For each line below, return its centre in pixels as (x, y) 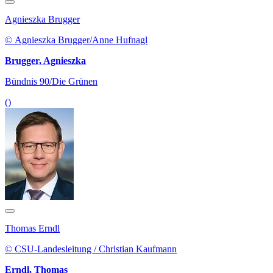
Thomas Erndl (32, 229)
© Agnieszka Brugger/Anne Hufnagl (76, 40)
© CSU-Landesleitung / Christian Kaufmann (91, 249)
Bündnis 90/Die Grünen (51, 82)
